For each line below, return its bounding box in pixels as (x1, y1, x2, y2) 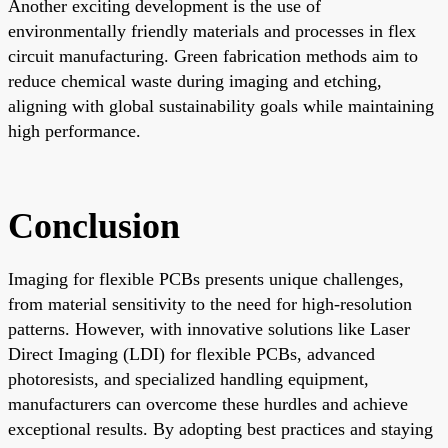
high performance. (8, 120, 141, 141)
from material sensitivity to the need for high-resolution (8, 293, 412, 314)
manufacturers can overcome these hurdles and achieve (8, 393, 408, 414)
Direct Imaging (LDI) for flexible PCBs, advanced (8, 343, 375, 364)
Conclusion (8, 205, 180, 246)
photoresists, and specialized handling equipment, (8, 368, 369, 389)
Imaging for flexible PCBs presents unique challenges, (8, 268, 404, 289)
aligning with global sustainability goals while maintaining (8, 95, 434, 116)
